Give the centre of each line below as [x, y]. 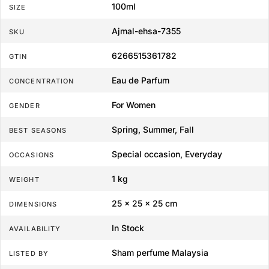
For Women [133, 105]
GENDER [25, 106]
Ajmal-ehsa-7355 [146, 31]
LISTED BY [29, 254]
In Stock [128, 228]
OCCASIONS [32, 155]
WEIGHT [24, 180]
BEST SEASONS [38, 131]
